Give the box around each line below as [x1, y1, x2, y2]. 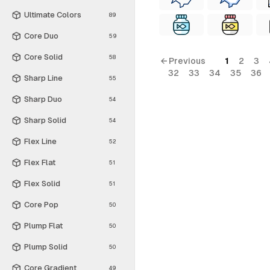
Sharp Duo [24, 94, 62, 104]
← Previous [160, 56, 206, 66]
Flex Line [24, 136, 57, 146]
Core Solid [24, 52, 63, 61]
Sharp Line [24, 73, 63, 83]
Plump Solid [24, 242, 67, 251]
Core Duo [24, 31, 58, 40]
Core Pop [24, 199, 58, 209]
